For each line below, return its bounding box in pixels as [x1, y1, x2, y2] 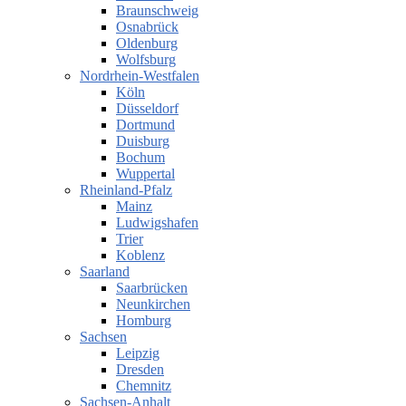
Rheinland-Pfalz [80, 182, 172, 198]
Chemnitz [116, 378, 171, 394]
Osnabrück [116, 19, 179, 35]
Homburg [116, 313, 171, 329]
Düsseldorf [116, 101, 179, 117]
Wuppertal [116, 166, 175, 182]
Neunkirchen [116, 296, 190, 313]
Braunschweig [116, 3, 198, 19]
